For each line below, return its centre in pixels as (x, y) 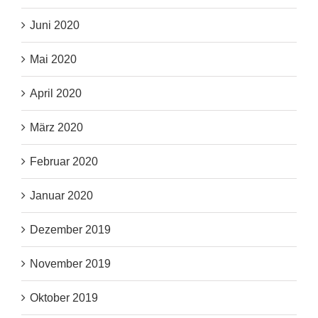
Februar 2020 (64, 162)
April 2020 (56, 94)
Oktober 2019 (64, 298)
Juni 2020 (55, 26)
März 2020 (56, 128)
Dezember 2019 (70, 230)
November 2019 (70, 264)
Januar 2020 (61, 196)
